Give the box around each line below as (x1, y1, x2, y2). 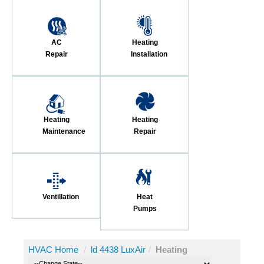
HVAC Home (28, 244, 78, 255)
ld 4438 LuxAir (91, 244, 146, 255)
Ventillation (42, 192, 79, 201)
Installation (131, 49, 167, 58)
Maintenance (42, 127, 85, 136)
